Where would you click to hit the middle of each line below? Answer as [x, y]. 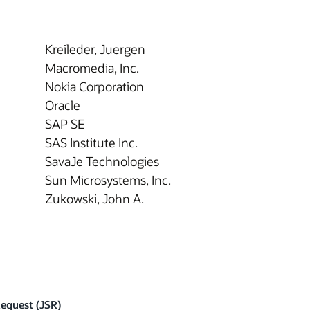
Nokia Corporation [94, 86]
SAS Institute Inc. [91, 142]
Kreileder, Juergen [95, 49]
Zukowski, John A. [94, 198]
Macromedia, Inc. [92, 67]
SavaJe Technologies [102, 161]
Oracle [63, 105]
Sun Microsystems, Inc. [108, 180]
